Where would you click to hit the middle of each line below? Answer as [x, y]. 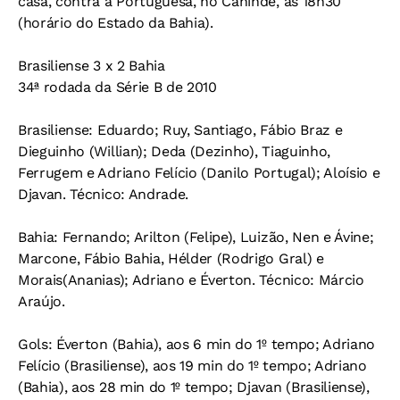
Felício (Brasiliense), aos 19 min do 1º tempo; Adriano [192, 366]
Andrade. [158, 194]
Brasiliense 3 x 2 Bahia [92, 66]
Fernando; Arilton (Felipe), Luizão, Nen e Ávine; [216, 237]
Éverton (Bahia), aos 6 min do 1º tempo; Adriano [214, 344]
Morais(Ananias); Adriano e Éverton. [139, 280]
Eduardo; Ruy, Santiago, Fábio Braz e [218, 130]
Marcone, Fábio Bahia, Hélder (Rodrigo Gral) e [171, 258]
